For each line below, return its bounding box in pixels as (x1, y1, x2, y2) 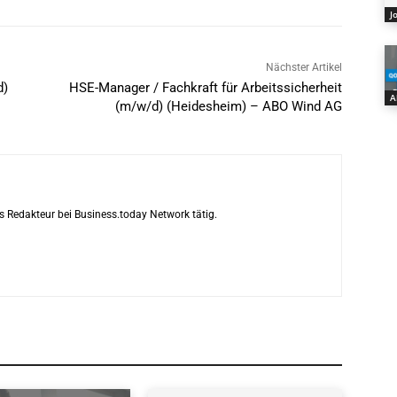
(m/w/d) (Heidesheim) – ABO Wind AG (114, 98, 342, 115)
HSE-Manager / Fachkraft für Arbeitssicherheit (68, 80, 342, 97)
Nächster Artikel (265, 61, 342, 74)
